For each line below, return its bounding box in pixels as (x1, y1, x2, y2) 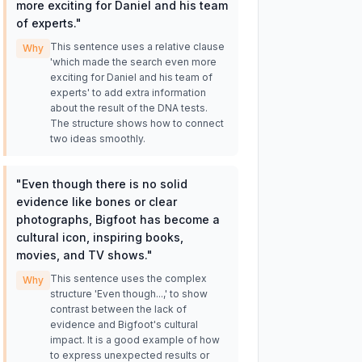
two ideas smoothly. (49, 133, 145, 145)
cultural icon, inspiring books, (15, 230, 183, 244)
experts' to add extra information (49, 86, 206, 99)
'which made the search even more (49, 56, 217, 68)
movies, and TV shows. (15, 248, 147, 262)
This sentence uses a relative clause (49, 40, 225, 53)
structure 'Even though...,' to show (49, 288, 208, 300)
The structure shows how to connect (49, 117, 224, 129)
